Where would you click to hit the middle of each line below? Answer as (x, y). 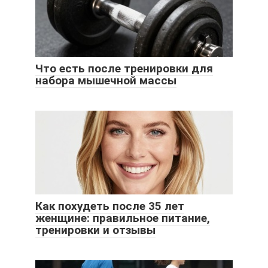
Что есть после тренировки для (124, 69)
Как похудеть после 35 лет (110, 206)
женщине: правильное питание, (123, 218)
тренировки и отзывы (95, 230)
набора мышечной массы (106, 81)
